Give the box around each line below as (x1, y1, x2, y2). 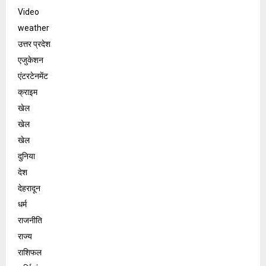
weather (18, 23, 49, 33)
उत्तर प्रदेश (18, 39, 50, 49)
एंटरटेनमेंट (18, 71, 48, 81)
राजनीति (18, 215, 42, 225)
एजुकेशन (18, 55, 43, 65)
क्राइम (18, 87, 37, 97)
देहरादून (18, 183, 40, 193)
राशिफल (18, 247, 42, 257)
